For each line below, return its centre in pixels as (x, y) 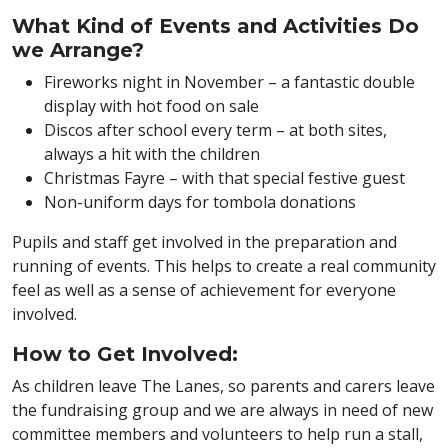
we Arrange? (78, 50)
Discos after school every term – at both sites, (215, 130)
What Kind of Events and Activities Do (215, 26)
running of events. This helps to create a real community (224, 266)
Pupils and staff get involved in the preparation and (204, 242)
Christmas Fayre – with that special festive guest (224, 178)
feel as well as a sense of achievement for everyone (204, 290)
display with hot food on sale (151, 106)
